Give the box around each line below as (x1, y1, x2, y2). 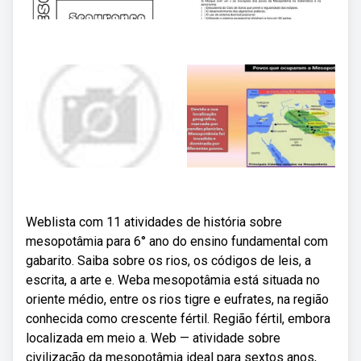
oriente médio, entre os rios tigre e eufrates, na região (26, 292, 329, 307)
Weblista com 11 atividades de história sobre (26, 214, 282, 230)
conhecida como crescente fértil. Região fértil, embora (26, 311, 330, 326)
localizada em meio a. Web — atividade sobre (26, 330, 280, 346)
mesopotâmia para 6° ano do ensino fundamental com (26, 234, 328, 249)
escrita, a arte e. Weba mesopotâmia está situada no (26, 272, 320, 288)
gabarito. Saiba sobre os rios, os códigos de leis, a (26, 253, 311, 268)
